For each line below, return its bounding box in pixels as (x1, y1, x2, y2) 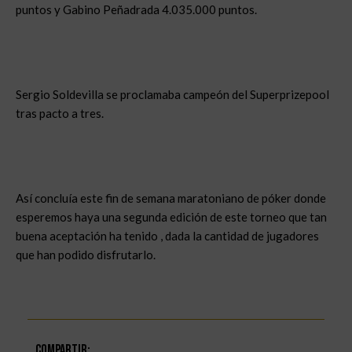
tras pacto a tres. (16, 106, 104, 120)
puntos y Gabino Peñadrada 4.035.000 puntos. (16, 2, 257, 16)
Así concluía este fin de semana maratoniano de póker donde (16, 191, 326, 205)
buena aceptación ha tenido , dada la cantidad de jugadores (16, 229, 319, 243)
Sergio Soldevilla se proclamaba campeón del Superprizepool (16, 87, 329, 101)
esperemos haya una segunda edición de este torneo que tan (16, 210, 327, 224)
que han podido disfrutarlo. (16, 247, 156, 262)
